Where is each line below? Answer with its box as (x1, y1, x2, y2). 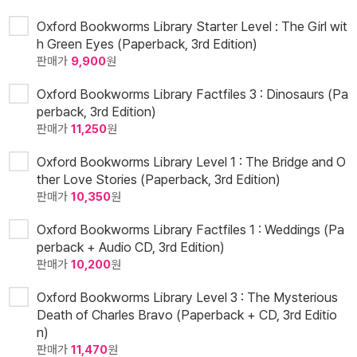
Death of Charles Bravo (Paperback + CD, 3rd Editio (37, 307, 337, 324)
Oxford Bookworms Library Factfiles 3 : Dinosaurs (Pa (37, 86, 348, 103)
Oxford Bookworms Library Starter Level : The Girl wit (37, 18, 347, 35)
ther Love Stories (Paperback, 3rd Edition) (37, 171, 280, 188)
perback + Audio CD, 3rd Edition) (37, 239, 225, 256)
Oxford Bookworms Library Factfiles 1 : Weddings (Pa (37, 222, 344, 238)
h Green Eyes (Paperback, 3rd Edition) (37, 36, 257, 53)
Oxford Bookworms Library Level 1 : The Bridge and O (37, 154, 346, 171)
